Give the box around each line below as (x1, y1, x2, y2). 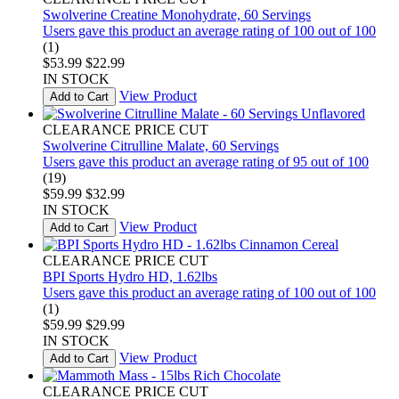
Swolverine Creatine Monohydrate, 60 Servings (43, 6, 311, 22)
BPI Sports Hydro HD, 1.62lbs (43, 268, 217, 284)
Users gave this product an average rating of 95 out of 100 (43, 153, 369, 169)
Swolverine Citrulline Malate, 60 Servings (43, 137, 279, 153)
